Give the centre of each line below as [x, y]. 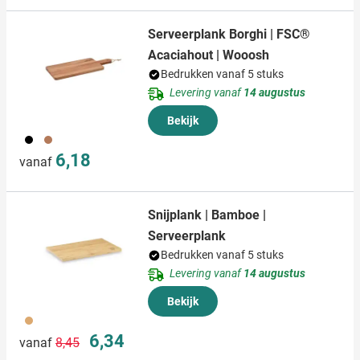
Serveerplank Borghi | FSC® [229, 35]
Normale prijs [88, 336]
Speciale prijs [121, 336]
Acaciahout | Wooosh [209, 55]
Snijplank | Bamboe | [207, 215]
